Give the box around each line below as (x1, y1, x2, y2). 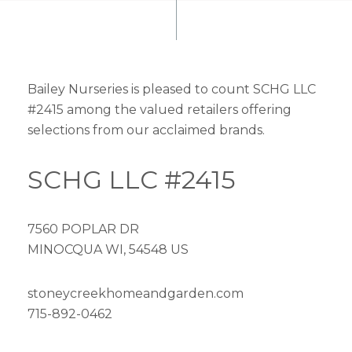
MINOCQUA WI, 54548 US (27, 242, 189, 257)
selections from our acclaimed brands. (27, 123, 265, 137)
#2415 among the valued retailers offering (27, 102, 291, 117)
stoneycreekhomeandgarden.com (27, 286, 244, 301)
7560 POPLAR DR (27, 222, 139, 236)
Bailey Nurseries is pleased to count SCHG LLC (27, 82, 316, 97)
